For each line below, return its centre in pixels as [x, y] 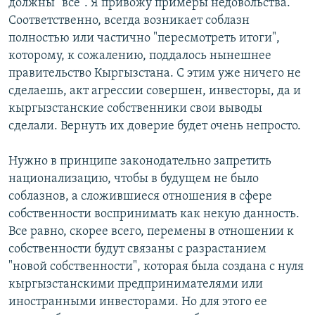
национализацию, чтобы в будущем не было [134, 179]
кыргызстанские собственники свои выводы [135, 109]
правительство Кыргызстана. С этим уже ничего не [155, 74]
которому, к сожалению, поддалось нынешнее [140, 56]
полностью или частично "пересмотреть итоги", [144, 39]
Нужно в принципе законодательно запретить [140, 162]
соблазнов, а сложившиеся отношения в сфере [140, 197]
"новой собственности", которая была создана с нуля [156, 267]
